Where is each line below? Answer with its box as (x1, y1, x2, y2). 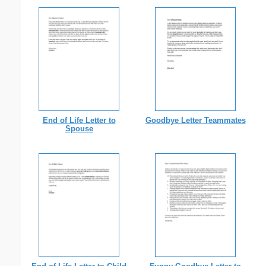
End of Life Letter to (42, 116, 116, 125)
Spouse (65, 124, 93, 134)
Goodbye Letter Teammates (145, 116, 246, 125)
